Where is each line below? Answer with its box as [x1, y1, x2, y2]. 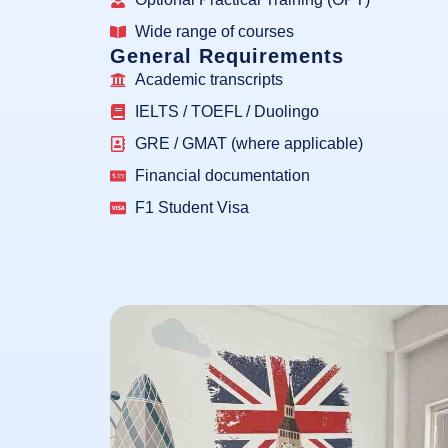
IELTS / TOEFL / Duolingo [135, 103, 320, 121]
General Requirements [110, 45, 345, 68]
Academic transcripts [135, 71, 284, 89]
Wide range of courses [135, 23, 295, 41]
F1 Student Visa [135, 199, 250, 217]
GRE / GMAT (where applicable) [135, 135, 364, 153]
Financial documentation [135, 167, 311, 185]
